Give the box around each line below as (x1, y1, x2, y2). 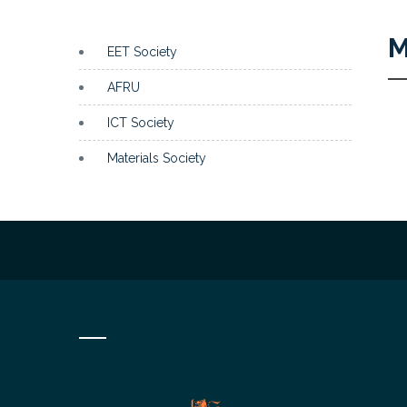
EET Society (107, 45, 177, 59)
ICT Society (107, 115, 174, 130)
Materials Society (107, 151, 206, 165)
